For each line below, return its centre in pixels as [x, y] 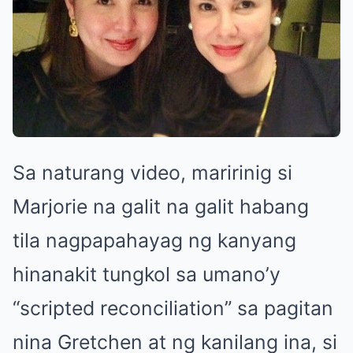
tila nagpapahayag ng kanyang [154, 241]
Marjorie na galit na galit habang [161, 207]
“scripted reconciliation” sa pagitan [173, 308]
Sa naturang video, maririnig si [152, 173]
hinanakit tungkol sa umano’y [147, 275]
